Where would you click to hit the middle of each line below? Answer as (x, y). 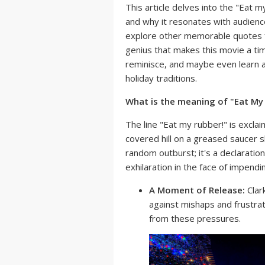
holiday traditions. (161, 78)
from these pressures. (195, 218)
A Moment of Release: (197, 190)
